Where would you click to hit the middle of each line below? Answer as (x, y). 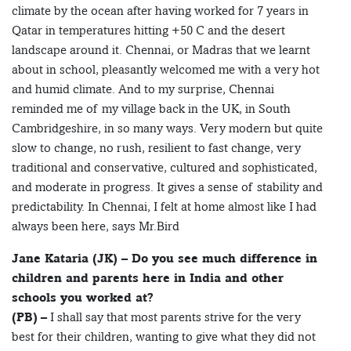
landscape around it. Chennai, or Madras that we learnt (161, 50)
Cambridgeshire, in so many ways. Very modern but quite (167, 128)
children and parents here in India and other (148, 278)
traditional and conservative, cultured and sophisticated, (165, 168)
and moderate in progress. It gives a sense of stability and (167, 187)
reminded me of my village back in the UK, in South (151, 109)
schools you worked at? (83, 298)
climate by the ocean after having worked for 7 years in (160, 11)
